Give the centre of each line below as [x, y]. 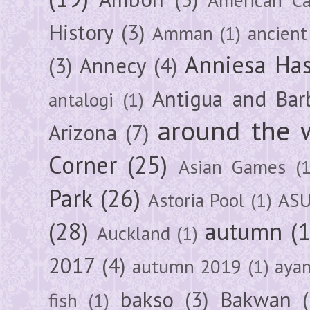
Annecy [113, 65]
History [81, 32]
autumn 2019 [187, 266]
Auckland [133, 233]
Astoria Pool [196, 200]
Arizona [83, 133]
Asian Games [232, 166]
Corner [83, 164]
